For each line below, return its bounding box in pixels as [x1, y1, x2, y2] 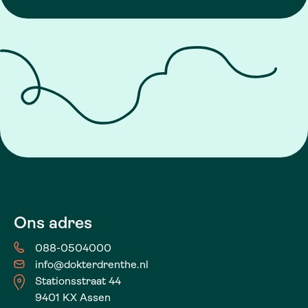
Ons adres [14, 212, 92, 232]
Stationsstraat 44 [35, 274, 121, 287]
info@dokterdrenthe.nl [35, 257, 148, 271]
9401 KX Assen [35, 290, 111, 304]
